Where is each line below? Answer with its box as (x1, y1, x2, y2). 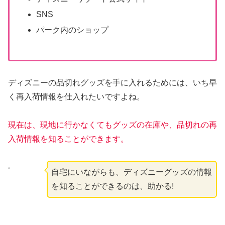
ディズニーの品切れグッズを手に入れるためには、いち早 (8, 78, 217, 87)
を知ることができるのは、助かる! (51, 182, 174, 191)
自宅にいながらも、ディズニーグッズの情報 (51, 168, 212, 177)
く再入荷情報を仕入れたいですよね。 (8, 92, 145, 101)
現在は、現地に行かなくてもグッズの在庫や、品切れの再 (8, 121, 217, 130)
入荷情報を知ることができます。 (8, 135, 129, 144)
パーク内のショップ (36, 26, 109, 35)
